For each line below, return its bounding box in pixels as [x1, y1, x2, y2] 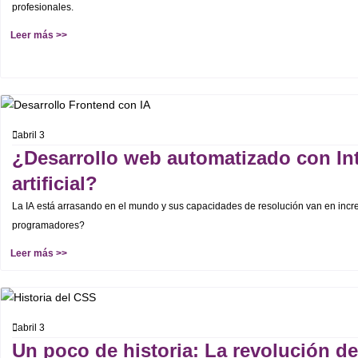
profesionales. [12, 2, 74, 14]
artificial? [12, 173, 97, 195]
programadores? [12, 220, 85, 232]
